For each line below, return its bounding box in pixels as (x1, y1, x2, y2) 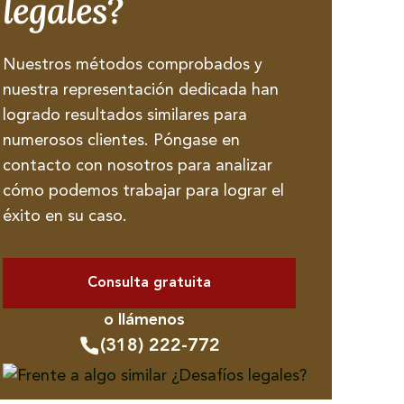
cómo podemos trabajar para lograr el (2, 183, 284, 199)
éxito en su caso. (2, 208, 127, 225)
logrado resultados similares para (2, 107, 247, 124)
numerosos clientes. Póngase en (2, 133, 240, 149)
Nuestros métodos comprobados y (2, 57, 262, 73)
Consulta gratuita (87, 276, 211, 290)
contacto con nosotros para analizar (2, 158, 272, 174)
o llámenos (103, 312, 185, 328)
